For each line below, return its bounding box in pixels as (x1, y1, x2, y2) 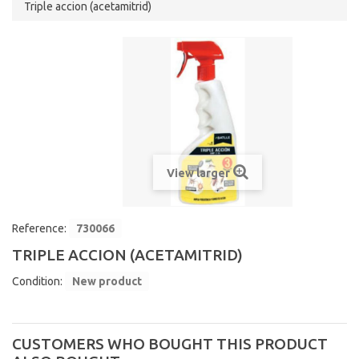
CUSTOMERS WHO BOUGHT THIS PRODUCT (12, 335, 328, 353)
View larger (167, 167, 230, 179)
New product (72, 275, 142, 288)
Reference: (12, 222, 67, 235)
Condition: (12, 275, 63, 288)
